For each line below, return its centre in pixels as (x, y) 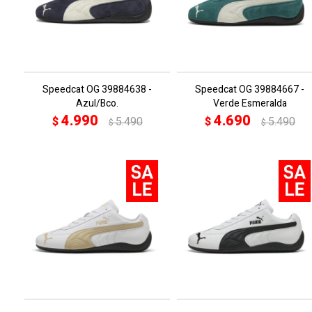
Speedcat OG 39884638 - (97, 89)
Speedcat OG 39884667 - (250, 89)
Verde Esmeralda (250, 103)
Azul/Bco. (97, 103)
